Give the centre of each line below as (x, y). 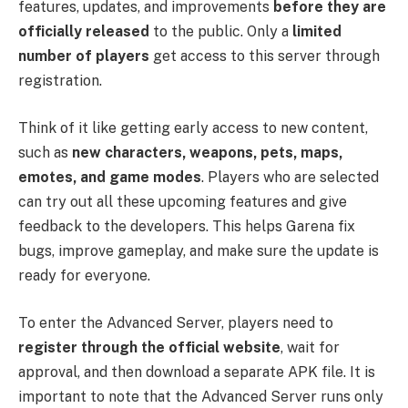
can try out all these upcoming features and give (183, 202)
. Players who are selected (290, 178)
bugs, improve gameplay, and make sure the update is (199, 251)
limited (317, 32)
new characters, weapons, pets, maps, (207, 153)
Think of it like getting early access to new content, (193, 128)
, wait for (310, 347)
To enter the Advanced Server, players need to (176, 322)
